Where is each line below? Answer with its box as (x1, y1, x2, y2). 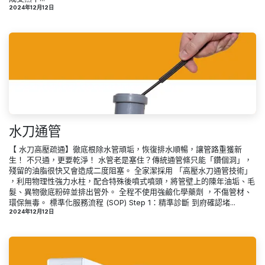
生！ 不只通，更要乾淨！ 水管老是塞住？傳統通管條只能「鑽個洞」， (9, 154, 252, 164)
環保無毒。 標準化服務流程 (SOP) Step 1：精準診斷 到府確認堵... (9, 197, 235, 207)
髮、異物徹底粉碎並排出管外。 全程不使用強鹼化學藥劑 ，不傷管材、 (9, 186, 252, 196)
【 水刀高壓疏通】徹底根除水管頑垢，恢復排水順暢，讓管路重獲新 (9, 144, 242, 154)
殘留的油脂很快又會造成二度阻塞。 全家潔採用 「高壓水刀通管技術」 (9, 165, 252, 175)
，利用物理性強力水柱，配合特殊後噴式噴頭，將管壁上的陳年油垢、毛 (9, 176, 255, 186)
